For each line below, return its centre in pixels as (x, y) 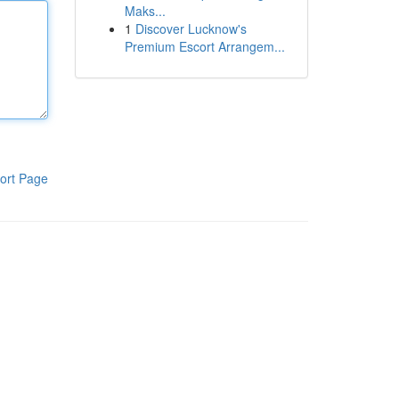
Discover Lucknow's (191, 28)
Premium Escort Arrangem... (204, 46)
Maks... (145, 11)
